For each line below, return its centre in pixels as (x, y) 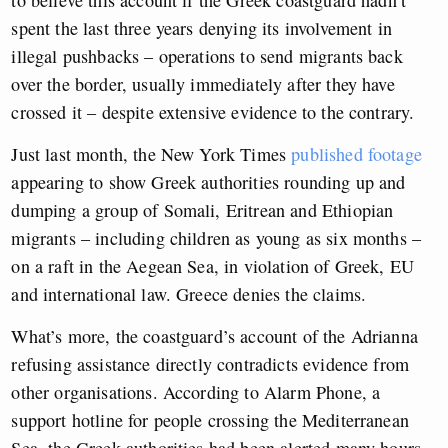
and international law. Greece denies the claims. (189, 293)
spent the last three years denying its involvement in (201, 27)
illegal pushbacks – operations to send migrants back (207, 55)
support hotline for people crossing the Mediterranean (210, 419)
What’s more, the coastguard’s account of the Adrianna (214, 335)
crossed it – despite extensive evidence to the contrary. (213, 111)
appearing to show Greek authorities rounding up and (208, 181)
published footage (356, 153)
